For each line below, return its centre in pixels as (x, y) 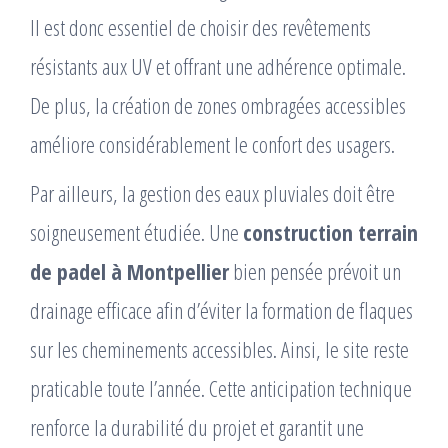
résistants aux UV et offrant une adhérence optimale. (218, 66)
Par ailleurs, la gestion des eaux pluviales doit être (212, 193)
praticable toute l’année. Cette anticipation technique (221, 388)
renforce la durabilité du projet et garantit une (197, 427)
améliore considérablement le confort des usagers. (212, 144)
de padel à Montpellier (129, 271)
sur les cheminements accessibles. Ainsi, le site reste (219, 349)
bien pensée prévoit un (315, 271)
